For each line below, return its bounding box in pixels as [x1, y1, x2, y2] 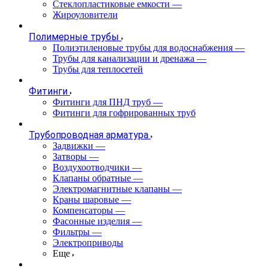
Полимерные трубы [29, 31, 119, 42]
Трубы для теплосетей [53, 63, 143, 74]
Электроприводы [53, 237, 123, 248]
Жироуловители [53, 9, 118, 20]
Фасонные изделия [53, 215, 130, 226]
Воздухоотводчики [53, 162, 130, 172]
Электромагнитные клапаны [53, 183, 170, 194]
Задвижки [53, 140, 93, 151]
